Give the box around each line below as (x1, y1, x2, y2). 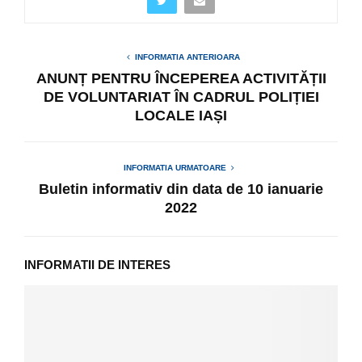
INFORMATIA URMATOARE (123, 162, 226, 172)
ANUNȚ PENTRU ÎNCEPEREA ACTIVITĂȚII (36, 69, 326, 86)
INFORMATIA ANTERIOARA (135, 52, 240, 61)
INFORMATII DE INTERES (24, 257, 170, 271)
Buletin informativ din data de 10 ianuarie (39, 180, 323, 197)
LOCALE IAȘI (135, 107, 227, 124)
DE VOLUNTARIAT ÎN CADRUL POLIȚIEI (43, 88, 319, 105)
